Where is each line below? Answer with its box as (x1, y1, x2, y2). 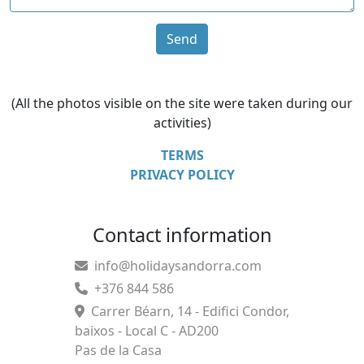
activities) (153, 114, 211, 132)
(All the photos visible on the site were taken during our (11, 94, 353, 112)
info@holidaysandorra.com (88, 257, 262, 275)
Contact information (92, 222, 272, 248)
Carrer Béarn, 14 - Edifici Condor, (84, 302, 289, 320)
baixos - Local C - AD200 (75, 322, 219, 340)
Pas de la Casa (75, 341, 162, 359)
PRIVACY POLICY (129, 166, 235, 184)
